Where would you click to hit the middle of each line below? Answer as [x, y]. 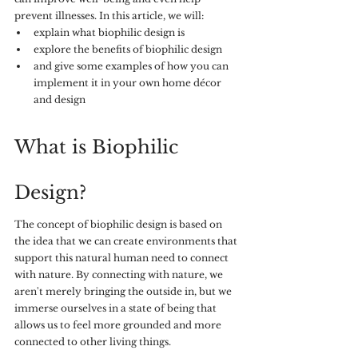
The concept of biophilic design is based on [119, 224]
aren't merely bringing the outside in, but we [124, 291]
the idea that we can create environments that [127, 241]
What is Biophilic [99, 147]
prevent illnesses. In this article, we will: [109, 16]
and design [60, 99]
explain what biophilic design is [109, 32]
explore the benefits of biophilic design [129, 49]
